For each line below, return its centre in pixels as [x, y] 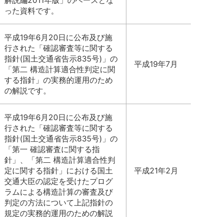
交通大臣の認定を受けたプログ [59, 181]
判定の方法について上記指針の [59, 202]
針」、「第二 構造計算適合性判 [60, 160]
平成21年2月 [156, 170]
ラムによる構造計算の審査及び [59, 192]
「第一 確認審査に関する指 [52, 149]
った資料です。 [31, 11]
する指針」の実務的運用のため [59, 80]
